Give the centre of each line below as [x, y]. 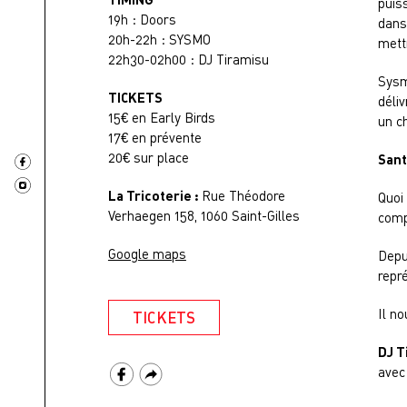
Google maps [147, 253]
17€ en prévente [154, 137]
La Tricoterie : [154, 195]
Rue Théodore [243, 195]
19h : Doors [142, 19]
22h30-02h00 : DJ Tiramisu [188, 59]
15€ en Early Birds [161, 117]
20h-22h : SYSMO [159, 39]
